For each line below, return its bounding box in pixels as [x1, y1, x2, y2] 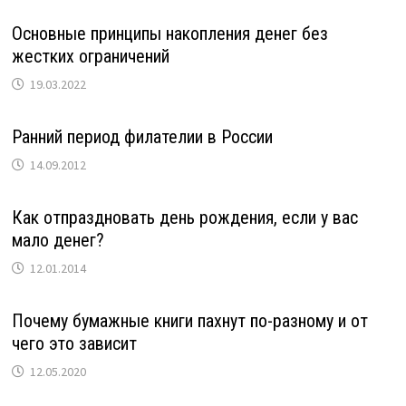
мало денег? [11, 228, 104, 251]
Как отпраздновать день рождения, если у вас [11, 206, 358, 228]
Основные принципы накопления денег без [11, 22, 328, 44]
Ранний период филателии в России [11, 125, 273, 148]
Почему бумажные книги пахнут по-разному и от [11, 309, 368, 332]
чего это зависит [11, 332, 137, 354]
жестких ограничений [11, 44, 169, 67]
